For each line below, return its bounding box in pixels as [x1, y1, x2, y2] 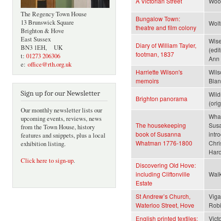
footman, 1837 [136, 50, 174, 59]
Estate [136, 179, 152, 187]
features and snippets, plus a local [21, 131, 106, 140]
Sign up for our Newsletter [21, 89, 100, 98]
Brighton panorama [136, 94, 187, 103]
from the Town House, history [21, 123, 95, 132]
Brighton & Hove [21, 27, 64, 36]
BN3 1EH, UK [21, 43, 63, 52]
